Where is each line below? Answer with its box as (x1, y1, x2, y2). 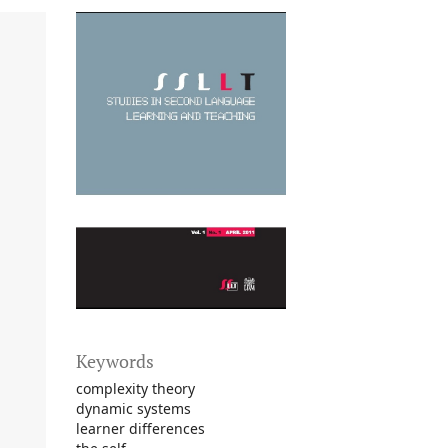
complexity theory (76, 378, 195, 398)
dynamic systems (76, 398, 191, 418)
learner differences (76, 418, 205, 438)
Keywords (76, 348, 154, 373)
